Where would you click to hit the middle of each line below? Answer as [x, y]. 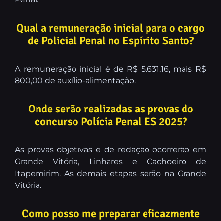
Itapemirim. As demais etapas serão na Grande [110, 174]
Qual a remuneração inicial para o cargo [110, 28]
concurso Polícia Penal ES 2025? [110, 122]
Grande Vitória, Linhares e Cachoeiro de [110, 162]
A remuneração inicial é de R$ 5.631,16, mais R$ [110, 69]
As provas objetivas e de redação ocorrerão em [110, 150]
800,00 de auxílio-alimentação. [75, 81]
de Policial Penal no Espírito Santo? [110, 41]
